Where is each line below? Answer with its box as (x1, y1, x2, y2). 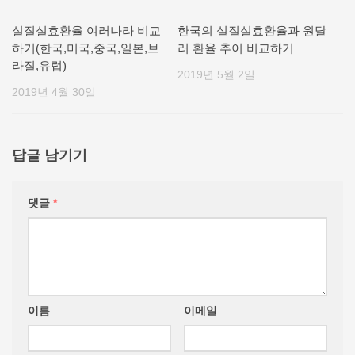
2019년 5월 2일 (177, 67, 255, 81)
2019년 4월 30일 (12, 85, 96, 98)
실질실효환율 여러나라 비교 (12, 23, 161, 37)
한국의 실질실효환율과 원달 (177, 23, 326, 37)
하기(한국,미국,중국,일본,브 (12, 40, 159, 55)
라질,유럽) (12, 58, 67, 72)
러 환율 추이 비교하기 (177, 40, 294, 55)
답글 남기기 (12, 147, 87, 164)
